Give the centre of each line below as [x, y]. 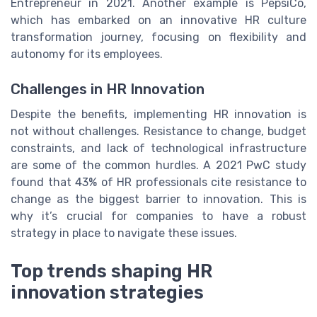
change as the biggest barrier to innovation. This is [158, 199]
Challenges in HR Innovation [108, 89]
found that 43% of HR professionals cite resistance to [158, 182]
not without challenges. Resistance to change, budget [158, 131]
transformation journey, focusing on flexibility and [158, 38]
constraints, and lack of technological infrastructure [158, 148]
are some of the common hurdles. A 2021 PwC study [158, 165]
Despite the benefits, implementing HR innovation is [158, 114]
